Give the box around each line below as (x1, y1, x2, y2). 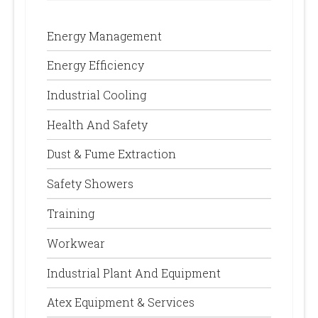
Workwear (47, 235, 105, 251)
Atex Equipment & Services (47, 294, 194, 309)
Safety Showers (47, 175, 133, 191)
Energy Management (47, 28, 162, 43)
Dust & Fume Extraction (47, 146, 176, 161)
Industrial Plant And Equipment (47, 265, 221, 280)
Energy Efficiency (47, 57, 144, 72)
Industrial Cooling (47, 87, 146, 102)
